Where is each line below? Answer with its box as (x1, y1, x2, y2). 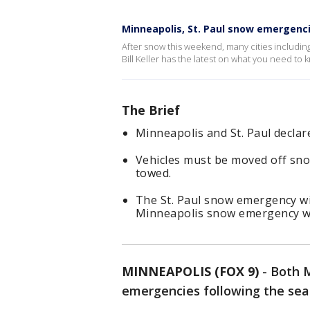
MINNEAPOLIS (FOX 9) (122, 263, 259, 280)
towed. (136, 165, 172, 181)
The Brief (122, 102, 180, 118)
